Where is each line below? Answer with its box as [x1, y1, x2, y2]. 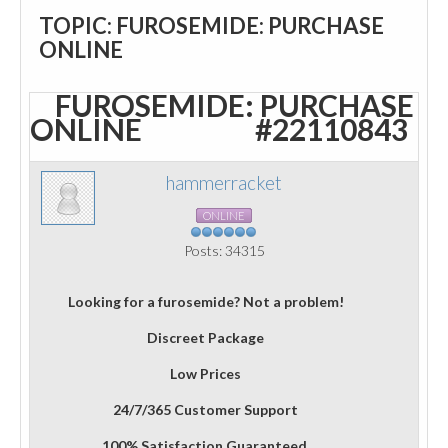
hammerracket [166, 172, 282, 194]
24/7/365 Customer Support [113, 401, 299, 418]
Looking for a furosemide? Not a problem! [67, 293, 344, 310]
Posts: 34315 [183, 242, 265, 259]
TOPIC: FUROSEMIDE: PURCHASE [39, 12, 384, 39]
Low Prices [170, 365, 242, 382]
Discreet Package [147, 329, 265, 346]
